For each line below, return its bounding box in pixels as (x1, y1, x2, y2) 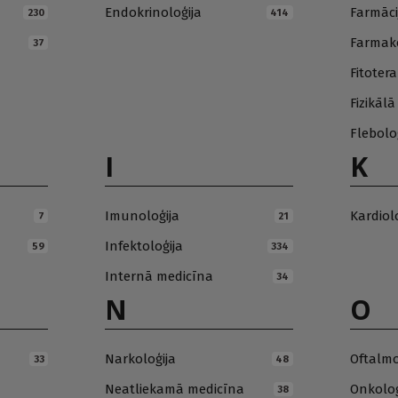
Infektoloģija (105, 238, 184, 255)
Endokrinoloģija (105, 4, 203, 21)
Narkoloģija (105, 351, 177, 368)
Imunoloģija (105, 208, 180, 225)
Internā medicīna (105, 268, 214, 285)
